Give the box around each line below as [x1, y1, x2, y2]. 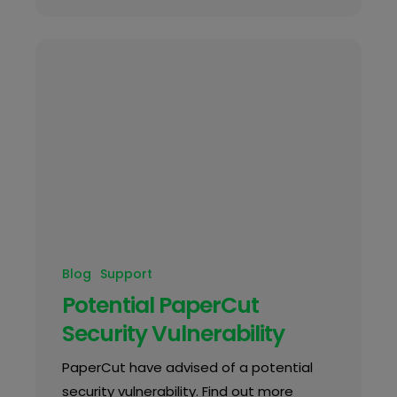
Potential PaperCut [61, 289, 259, 321]
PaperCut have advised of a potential [61, 357, 313, 377]
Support [99, 264, 152, 283]
